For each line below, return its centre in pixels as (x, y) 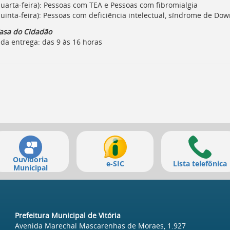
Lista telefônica (200, 164)
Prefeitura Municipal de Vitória (68, 215)
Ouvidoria (30, 159)
